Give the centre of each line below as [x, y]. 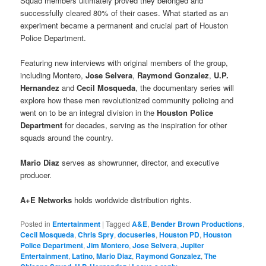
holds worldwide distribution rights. [132, 200]
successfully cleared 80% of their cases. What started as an [124, 12]
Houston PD [180, 235]
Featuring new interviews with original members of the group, [124, 63]
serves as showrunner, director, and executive [140, 163]
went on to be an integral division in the [89, 113]
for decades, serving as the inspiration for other [145, 125]
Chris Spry [96, 235]
